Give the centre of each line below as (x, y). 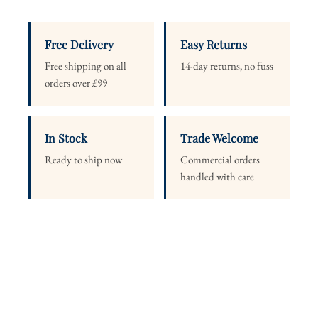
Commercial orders (220, 160)
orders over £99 (76, 83)
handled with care (217, 177)
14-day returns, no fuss (227, 66)
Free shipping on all (86, 66)
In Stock (66, 138)
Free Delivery (79, 45)
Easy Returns (214, 45)
